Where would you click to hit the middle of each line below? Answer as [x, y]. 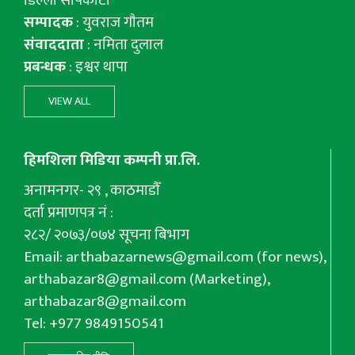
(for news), [290, 256]
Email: [45, 256]
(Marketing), [228, 279]
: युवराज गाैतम [115, 22]
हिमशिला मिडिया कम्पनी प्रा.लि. [112, 160]
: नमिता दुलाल [125, 44]
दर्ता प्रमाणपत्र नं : [69, 212]
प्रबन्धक [46, 66]
